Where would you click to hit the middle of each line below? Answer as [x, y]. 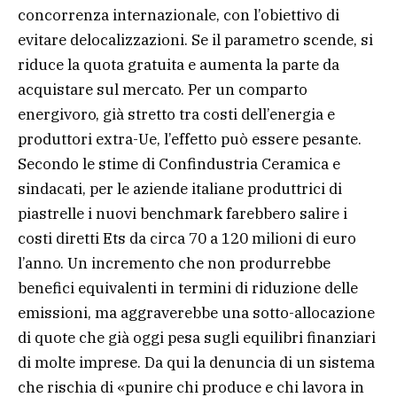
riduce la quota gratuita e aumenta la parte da [179, 64]
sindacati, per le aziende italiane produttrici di [180, 188]
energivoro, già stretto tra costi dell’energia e [176, 114]
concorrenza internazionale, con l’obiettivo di [179, 15]
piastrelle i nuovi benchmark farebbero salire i [183, 213]
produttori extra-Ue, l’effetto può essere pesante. [190, 139]
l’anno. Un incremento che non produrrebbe [174, 263]
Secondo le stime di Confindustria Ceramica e [179, 163]
